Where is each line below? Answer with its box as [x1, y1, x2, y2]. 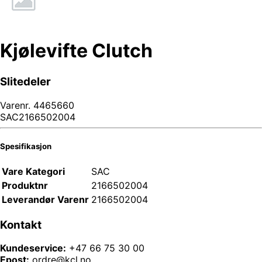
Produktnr [2, 179, 48, 191]
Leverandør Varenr [2, 193, 89, 205]
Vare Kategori [2, 165, 65, 177]
